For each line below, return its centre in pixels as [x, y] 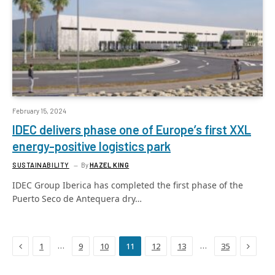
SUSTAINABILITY [41, 165]
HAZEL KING [109, 165]
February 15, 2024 [39, 111]
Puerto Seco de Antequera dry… [77, 199]
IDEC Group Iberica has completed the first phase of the [128, 185]
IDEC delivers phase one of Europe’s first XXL [132, 130]
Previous [39, 245]
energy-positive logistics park [91, 146]
